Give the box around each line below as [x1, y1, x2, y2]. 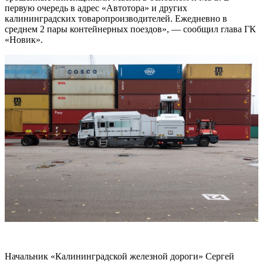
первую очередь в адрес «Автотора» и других [5, 2, 187, 13]
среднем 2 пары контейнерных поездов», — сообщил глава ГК [5, 23, 256, 34]
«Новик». [5, 34, 43, 45]
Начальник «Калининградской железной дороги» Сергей [5, 251, 234, 262]
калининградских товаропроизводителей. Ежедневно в [5, 13, 227, 23]
